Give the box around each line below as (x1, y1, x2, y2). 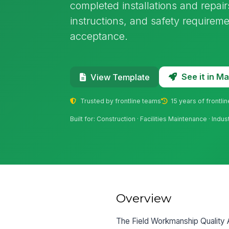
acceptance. (70, 29, 128, 42)
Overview (116, 191, 172, 205)
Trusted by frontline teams (78, 97, 161, 105)
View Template (90, 72, 150, 82)
